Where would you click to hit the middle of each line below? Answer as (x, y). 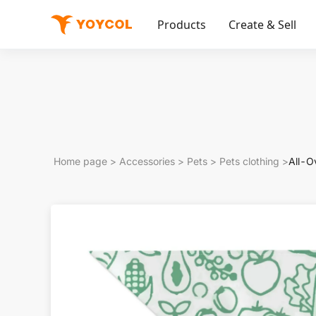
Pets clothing (249, 161)
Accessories (147, 161)
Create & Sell (262, 25)
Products (182, 25)
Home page (80, 161)
